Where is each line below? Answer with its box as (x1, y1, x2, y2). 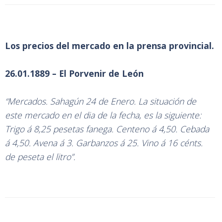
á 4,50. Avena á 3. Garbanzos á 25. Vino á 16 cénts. (5, 137, 203, 149)
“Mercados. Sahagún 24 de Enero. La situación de (5, 95, 196, 107)
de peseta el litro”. (5, 151, 75, 163)
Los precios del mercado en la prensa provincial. (5, 40, 214, 52)
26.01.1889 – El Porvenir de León (5, 67, 144, 79)
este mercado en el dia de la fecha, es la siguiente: (5, 109, 201, 121)
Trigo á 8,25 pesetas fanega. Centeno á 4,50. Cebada (5, 123, 209, 135)
